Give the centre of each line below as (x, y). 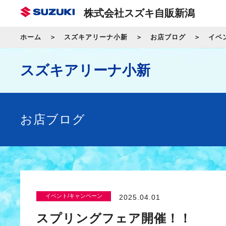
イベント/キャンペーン (74, 196)
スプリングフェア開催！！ (114, 218)
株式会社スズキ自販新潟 (139, 13)
